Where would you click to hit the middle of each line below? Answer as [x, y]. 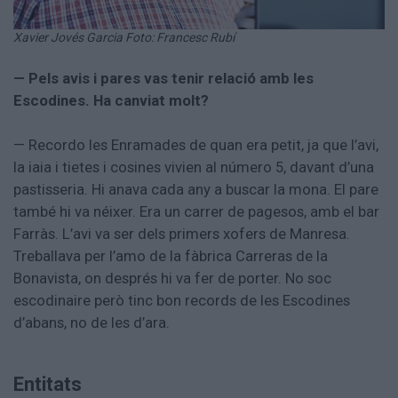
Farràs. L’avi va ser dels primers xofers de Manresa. [182, 234]
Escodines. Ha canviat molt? [111, 101]
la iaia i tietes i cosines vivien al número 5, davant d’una [194, 167]
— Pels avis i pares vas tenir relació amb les [163, 79]
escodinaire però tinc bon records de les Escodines [182, 301]
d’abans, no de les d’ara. [92, 323]
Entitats [48, 385]
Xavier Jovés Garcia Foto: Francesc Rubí [124, 38]
